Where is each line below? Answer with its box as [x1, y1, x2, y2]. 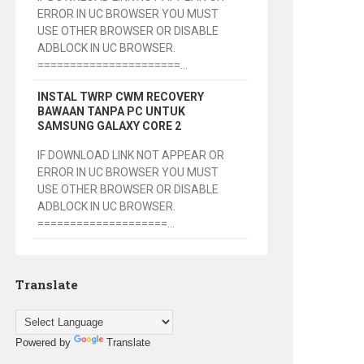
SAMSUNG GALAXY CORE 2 [37, 119, 182, 133]
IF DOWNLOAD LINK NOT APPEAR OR [37, 149, 225, 162]
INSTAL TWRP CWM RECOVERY [37, 90, 205, 104]
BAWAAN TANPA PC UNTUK [37, 105, 186, 119]
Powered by [15, 336, 74, 349]
